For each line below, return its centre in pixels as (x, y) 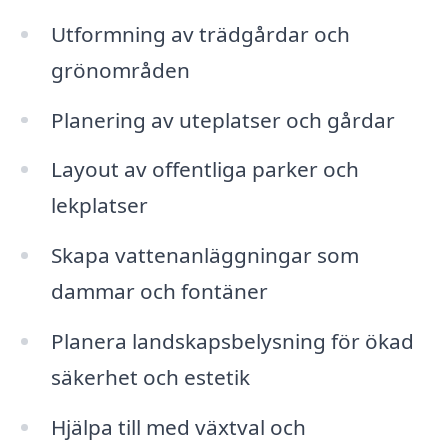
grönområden (120, 69)
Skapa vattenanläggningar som (204, 255)
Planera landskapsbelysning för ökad (232, 341)
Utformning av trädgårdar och (200, 33)
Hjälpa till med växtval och (178, 426)
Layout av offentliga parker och (204, 169)
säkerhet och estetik (150, 377)
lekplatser (99, 205)
